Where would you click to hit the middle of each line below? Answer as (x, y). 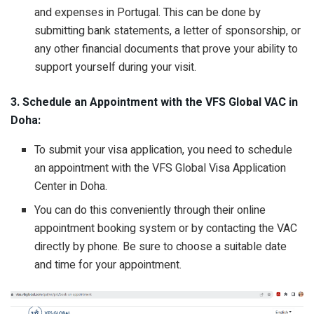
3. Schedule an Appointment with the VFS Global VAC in (154, 102)
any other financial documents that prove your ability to (166, 49)
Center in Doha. (73, 186)
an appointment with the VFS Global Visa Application (161, 168)
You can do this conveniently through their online (150, 210)
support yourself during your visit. (116, 67)
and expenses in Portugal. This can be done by (148, 12)
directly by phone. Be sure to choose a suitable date (161, 246)
